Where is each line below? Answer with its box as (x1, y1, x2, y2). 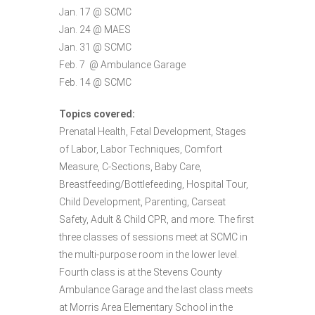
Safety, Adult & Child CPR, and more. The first (59, 213, 254, 225)
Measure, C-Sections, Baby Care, (59, 160, 202, 172)
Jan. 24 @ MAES (59, 23, 131, 35)
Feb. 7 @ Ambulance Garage (59, 58, 186, 70)
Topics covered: (59, 108, 135, 120)
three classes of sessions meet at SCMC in (59, 231, 247, 243)
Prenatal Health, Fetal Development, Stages (59, 125, 246, 137)
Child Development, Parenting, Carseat (59, 195, 226, 207)
